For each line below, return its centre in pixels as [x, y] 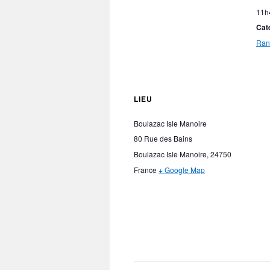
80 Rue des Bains [163, 138]
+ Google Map [182, 170]
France [145, 170]
